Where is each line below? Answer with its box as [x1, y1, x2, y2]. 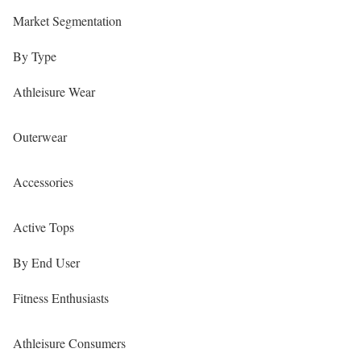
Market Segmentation [13, 12, 122, 30]
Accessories [13, 173, 73, 191]
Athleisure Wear [13, 83, 95, 101]
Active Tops [13, 218, 74, 236]
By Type [13, 48, 56, 65]
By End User [13, 254, 80, 272]
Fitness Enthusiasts [13, 289, 109, 307]
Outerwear [13, 128, 67, 146]
